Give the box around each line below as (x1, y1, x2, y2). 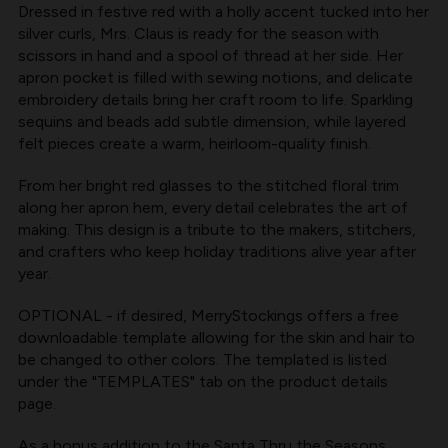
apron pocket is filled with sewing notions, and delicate (18, 68, 413, 88)
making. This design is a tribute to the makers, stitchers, (18, 220, 416, 240)
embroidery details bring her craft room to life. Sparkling (18, 90, 413, 110)
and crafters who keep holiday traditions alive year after (18, 242, 416, 262)
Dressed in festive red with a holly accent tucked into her (18, 2, 429, 22)
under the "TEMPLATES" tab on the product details (18, 372, 388, 392)
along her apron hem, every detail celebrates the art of (18, 198, 408, 218)
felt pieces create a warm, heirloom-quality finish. (18, 134, 371, 154)
